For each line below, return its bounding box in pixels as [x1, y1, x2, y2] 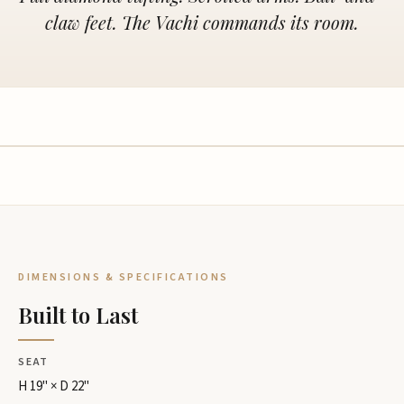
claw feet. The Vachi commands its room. [45, 10, 359, 34]
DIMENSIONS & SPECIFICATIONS [18, 270, 229, 285]
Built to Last [18, 300, 138, 329]
